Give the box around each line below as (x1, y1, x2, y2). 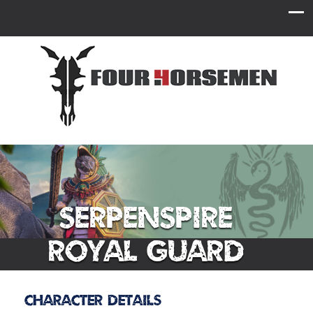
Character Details (24, 291, 161, 309)
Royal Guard (48, 232, 244, 268)
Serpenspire (59, 198, 233, 235)
